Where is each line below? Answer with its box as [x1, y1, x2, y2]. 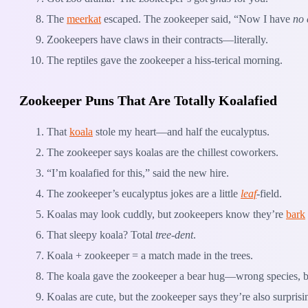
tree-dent [155, 228, 193, 241]
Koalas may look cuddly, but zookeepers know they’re [47, 208, 286, 220]
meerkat [67, 13, 101, 25]
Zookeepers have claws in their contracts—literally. [47, 34, 268, 46]
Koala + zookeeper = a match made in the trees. [47, 249, 253, 261]
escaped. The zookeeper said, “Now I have [101, 13, 293, 25]
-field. [256, 187, 282, 199]
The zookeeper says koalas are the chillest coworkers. [47, 146, 278, 158]
